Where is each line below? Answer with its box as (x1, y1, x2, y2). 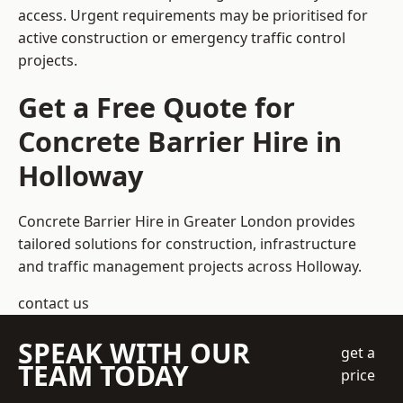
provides (292, 211, 355, 232)
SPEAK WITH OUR (18, 335, 250, 372)
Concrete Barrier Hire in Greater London (18, 211, 292, 232)
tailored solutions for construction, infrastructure (18, 234, 356, 255)
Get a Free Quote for (18, 88, 295, 127)
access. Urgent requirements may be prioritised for (18, 5, 368, 26)
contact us (18, 293, 89, 314)
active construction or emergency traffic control (18, 28, 345, 49)
